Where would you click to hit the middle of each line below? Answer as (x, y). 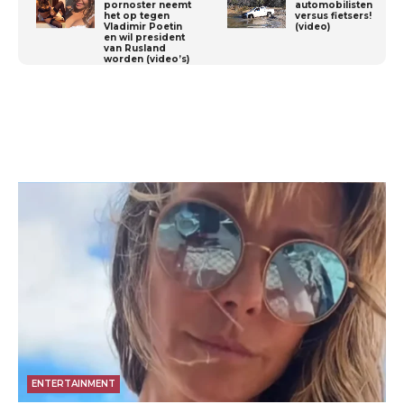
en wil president (144, 37)
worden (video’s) (147, 59)
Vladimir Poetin (143, 26)
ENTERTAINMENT (73, 384)
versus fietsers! (334, 15)
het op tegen (137, 15)
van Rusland (135, 48)
